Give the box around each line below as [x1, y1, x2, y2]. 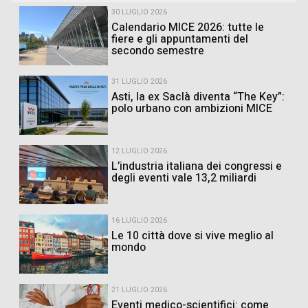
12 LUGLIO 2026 [111, 146, 167, 157]
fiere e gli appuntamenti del [111, 31, 248, 47]
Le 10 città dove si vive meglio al [111, 228, 274, 244]
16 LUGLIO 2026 [111, 215, 167, 226]
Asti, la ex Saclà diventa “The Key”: [111, 89, 285, 105]
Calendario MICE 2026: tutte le [111, 19, 264, 36]
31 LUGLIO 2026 [111, 76, 167, 87]
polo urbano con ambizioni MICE [111, 100, 272, 117]
